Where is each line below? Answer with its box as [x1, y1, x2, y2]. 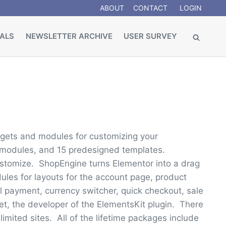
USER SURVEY [124, 31, 178, 41]
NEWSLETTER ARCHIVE [25, 31, 112, 41]
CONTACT [133, 4, 167, 13]
